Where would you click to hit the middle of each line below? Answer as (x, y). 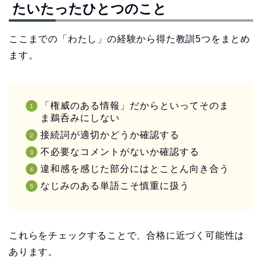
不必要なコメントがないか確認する (120, 151)
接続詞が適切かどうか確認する (110, 135)
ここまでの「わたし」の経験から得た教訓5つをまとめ (130, 39)
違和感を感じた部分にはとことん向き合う (135, 168)
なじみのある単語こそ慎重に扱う (115, 185)
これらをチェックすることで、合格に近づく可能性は (127, 235)
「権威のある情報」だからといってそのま (135, 105)
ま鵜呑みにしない (80, 118)
